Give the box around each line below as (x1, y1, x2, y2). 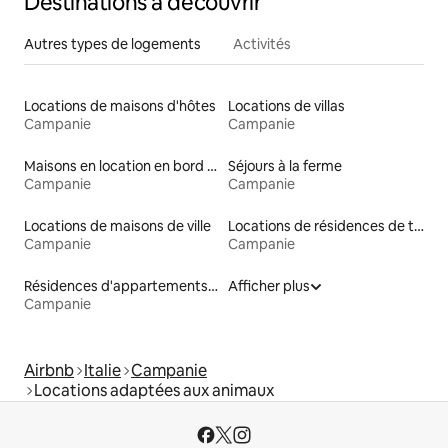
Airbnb (24, 359, 74, 381)
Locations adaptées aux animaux (34, 379, 274, 401)
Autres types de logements (24, 34, 201, 53)
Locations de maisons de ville (24, 216, 211, 235)
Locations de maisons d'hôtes (24, 96, 216, 115)
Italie (84, 359, 121, 381)
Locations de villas (228, 96, 345, 115)
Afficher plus (228, 276, 310, 295)
